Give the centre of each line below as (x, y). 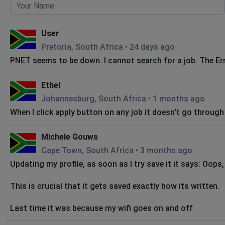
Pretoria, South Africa (82, 47)
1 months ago (179, 99)
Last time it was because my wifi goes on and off (101, 208)
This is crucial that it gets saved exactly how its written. (115, 186)
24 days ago (152, 47)
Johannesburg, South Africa (94, 99)
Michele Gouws (70, 137)
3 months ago (166, 150)
